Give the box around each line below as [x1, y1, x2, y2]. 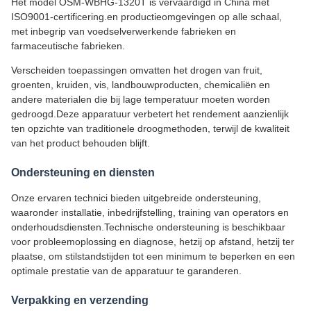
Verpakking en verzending [11, 294, 149, 306]
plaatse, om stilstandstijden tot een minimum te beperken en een [11, 251, 295, 262]
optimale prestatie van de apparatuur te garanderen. [11, 265, 242, 276]
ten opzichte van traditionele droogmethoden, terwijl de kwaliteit [11, 123, 289, 134]
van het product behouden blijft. [11, 137, 150, 149]
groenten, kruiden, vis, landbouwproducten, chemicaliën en [11, 79, 270, 90]
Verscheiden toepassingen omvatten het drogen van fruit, [11, 65, 262, 76]
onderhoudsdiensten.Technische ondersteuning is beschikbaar [11, 221, 285, 233]
